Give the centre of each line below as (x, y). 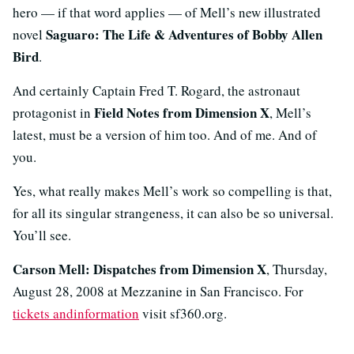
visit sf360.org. (183, 313)
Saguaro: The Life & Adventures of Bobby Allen (184, 34)
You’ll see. (42, 235)
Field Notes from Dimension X (182, 112)
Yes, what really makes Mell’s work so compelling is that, (172, 190)
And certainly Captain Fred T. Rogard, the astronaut (156, 90)
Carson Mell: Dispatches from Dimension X (139, 269)
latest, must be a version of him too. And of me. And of (165, 134)
